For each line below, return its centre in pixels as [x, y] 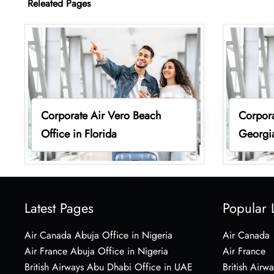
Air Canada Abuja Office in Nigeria [98, 235]
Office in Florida [79, 134]
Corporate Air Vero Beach [101, 115]
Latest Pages [59, 208]
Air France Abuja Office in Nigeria [96, 251]
